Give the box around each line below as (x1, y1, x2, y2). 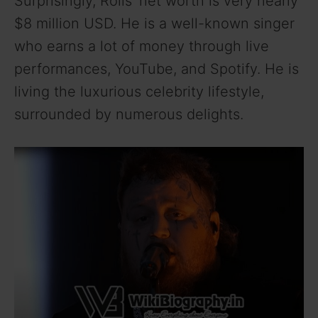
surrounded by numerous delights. (14, 105, 243, 123)
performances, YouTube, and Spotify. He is (14, 60, 299, 77)
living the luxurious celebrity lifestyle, (14, 82, 264, 100)
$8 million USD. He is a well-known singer (14, 14, 295, 32)
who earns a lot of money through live (14, 37, 269, 55)
